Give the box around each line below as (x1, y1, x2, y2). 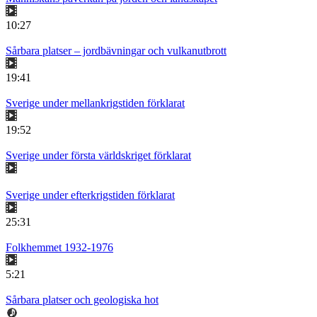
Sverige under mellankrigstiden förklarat (6, 97, 185, 110)
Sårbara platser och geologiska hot (6, 294, 158, 306)
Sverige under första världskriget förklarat (6, 149, 191, 162)
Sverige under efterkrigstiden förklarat (6, 189, 175, 202)
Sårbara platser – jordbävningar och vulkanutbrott (6, 45, 226, 57)
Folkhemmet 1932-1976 (6, 241, 113, 254)
